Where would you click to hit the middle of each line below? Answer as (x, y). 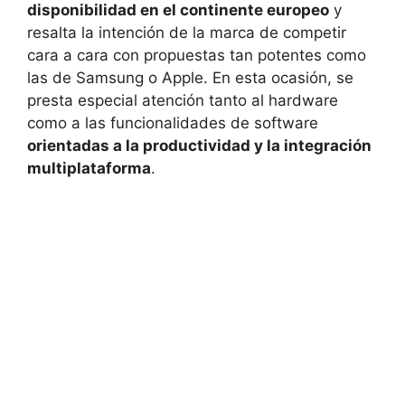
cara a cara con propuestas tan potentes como (197, 55)
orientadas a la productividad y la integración (199, 145)
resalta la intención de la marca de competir (187, 32)
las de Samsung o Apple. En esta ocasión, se (190, 77)
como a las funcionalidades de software (173, 122)
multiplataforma (89, 168)
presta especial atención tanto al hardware (183, 100)
